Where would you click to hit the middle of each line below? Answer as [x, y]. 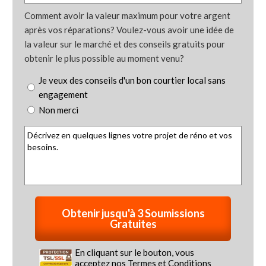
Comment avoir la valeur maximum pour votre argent [128, 15]
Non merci [59, 110]
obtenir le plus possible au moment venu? [104, 58]
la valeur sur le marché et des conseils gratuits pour [125, 44]
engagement [64, 94]
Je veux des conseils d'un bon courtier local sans [132, 80]
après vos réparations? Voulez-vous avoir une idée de [129, 29]
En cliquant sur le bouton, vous [135, 252]
